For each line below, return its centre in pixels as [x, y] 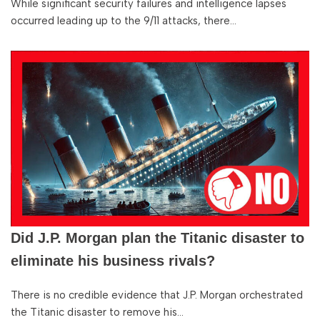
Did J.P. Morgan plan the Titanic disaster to [157, 238]
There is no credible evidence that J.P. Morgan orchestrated [157, 295]
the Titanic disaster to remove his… [99, 312]
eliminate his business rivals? [113, 261]
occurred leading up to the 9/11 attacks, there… [125, 21]
